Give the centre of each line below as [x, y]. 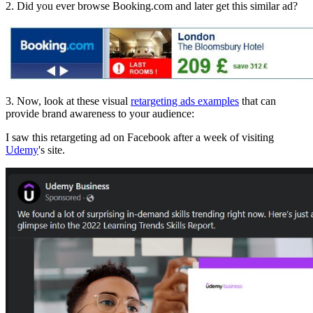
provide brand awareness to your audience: [100, 113]
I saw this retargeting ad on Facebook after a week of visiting [140, 137]
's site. [52, 150]
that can [257, 101]
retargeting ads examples [185, 101]
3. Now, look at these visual [68, 101]
